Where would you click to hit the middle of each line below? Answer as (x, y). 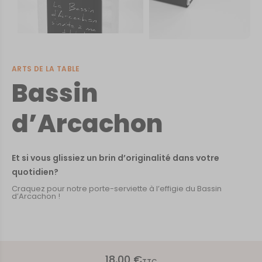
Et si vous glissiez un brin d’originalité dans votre (116, 158)
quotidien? (35, 172)
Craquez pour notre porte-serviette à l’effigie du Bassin (117, 189)
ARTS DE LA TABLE (46, 69)
